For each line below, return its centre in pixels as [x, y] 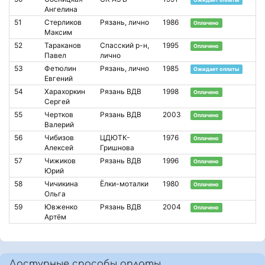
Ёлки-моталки [124, 183]
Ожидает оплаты [216, 69]
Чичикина [61, 183]
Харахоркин [65, 91]
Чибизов [59, 137]
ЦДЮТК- [115, 137]
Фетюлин [60, 68]
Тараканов [63, 45]
